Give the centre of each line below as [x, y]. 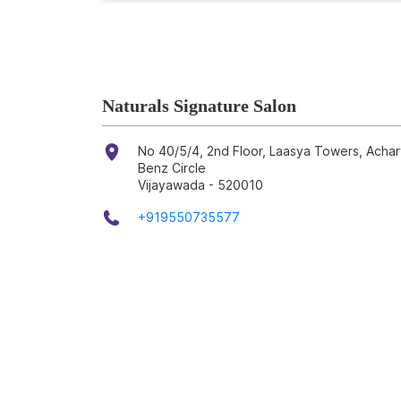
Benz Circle [172, 167]
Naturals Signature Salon [199, 105]
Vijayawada [171, 184]
